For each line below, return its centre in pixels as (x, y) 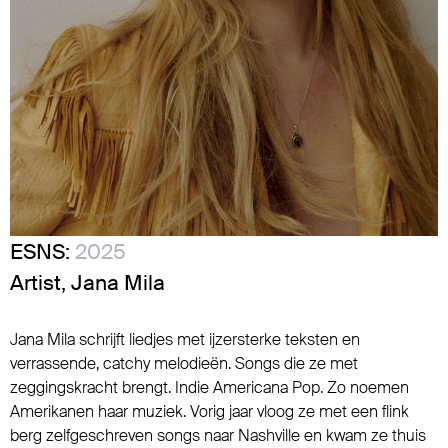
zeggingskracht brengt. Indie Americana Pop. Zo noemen (209, 387)
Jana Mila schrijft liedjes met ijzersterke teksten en (185, 339)
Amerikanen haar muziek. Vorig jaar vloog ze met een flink (209, 411)
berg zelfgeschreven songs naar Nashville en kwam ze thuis (218, 435)
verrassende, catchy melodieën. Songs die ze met (184, 363)
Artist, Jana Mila (87, 282)
